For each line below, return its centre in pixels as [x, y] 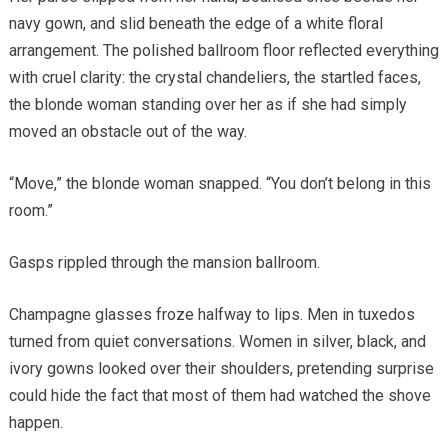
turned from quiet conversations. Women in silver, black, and [217, 341]
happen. [35, 422]
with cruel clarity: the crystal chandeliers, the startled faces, [214, 77]
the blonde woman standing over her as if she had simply [207, 104]
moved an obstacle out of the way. [127, 131]
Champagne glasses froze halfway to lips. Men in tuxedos [211, 314]
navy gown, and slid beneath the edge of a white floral [195, 23]
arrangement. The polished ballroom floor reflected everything [223, 50]
